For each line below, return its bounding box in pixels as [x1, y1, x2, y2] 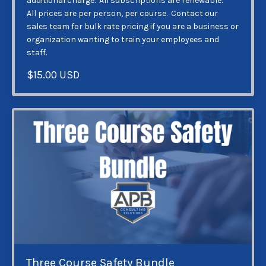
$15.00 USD [27, 68, 80, 81]
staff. [27, 47, 56, 58]
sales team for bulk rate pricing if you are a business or [27, 21, 239, 31]
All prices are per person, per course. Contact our [27, 8, 218, 18]
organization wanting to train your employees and [27, 34, 219, 45]
